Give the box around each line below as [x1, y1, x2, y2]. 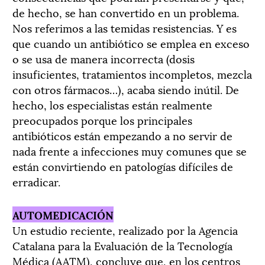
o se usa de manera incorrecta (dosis [12, 50, 195, 66]
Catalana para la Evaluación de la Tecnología [12, 237, 232, 253]
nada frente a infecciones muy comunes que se [12, 142, 247, 159]
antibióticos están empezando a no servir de [12, 127, 232, 143]
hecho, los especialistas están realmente [12, 96, 212, 112]
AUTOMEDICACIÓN [12, 206, 114, 222]
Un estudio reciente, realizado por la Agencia [12, 221, 238, 238]
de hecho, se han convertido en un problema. [12, 4, 239, 20]
